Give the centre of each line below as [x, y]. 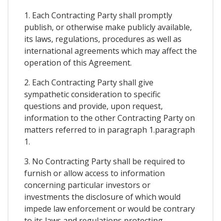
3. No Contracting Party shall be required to [105, 161]
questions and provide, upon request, [93, 106]
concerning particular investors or [87, 185]
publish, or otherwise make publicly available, [108, 27]
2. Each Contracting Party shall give [89, 82]
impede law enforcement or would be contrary [110, 208]
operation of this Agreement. [78, 62]
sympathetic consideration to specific [92, 94]
